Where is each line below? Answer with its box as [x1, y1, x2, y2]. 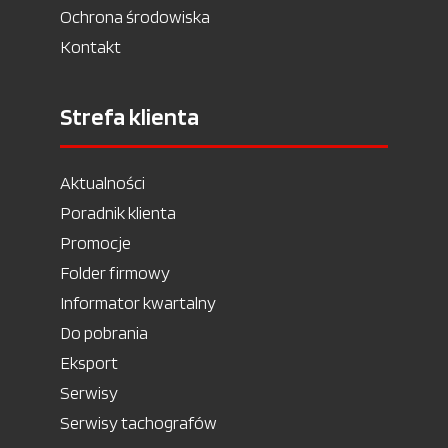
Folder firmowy [60, 262, 170, 283]
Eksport [60, 352, 118, 373]
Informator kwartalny [60, 292, 216, 313]
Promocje [60, 232, 131, 253]
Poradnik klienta [60, 202, 176, 223]
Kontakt [60, 36, 121, 57]
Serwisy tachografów [60, 412, 217, 433]
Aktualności [60, 172, 145, 193]
